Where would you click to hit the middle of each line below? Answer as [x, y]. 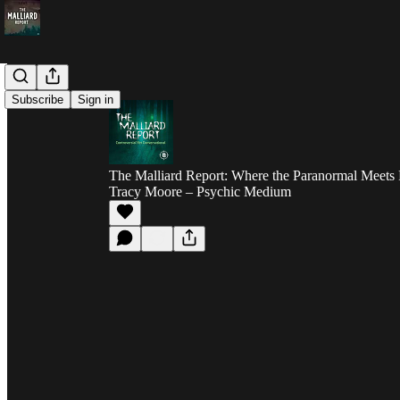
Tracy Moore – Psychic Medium [200, 192]
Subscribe [37, 100]
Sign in [96, 100]
